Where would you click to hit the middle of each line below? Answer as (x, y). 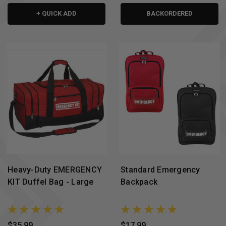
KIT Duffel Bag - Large (51, 182)
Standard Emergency (160, 170)
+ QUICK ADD (56, 13)
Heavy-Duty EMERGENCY (55, 170)
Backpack (139, 182)
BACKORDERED (169, 13)
